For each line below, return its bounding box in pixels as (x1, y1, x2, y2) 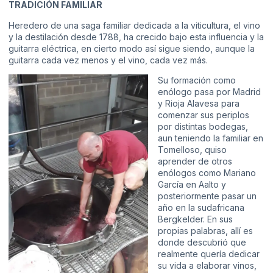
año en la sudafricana (158, 202, 244, 213)
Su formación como (158, 75, 236, 86)
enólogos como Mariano (158, 168, 256, 179)
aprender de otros (158, 156, 232, 167)
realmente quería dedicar (158, 249, 260, 260)
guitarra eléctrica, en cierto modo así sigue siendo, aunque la (9, 43, 255, 54)
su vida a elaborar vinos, (158, 260, 257, 271)
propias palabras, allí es (158, 225, 253, 236)
